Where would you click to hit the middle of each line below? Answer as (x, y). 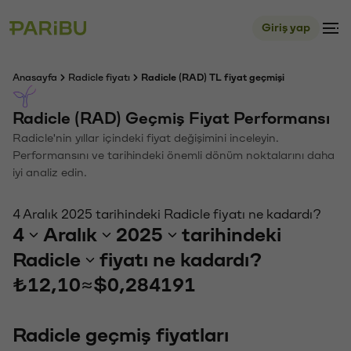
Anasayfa (35, 78)
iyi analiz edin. (50, 173)
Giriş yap (286, 28)
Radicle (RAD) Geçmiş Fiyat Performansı (171, 119)
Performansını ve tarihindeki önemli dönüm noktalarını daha (174, 156)
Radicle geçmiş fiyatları (121, 335)
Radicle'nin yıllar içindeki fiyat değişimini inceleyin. (146, 138)
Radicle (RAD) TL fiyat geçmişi (213, 78)
